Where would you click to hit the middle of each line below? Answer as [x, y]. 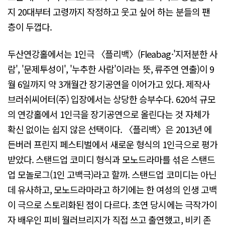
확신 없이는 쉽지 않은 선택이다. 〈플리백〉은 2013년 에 [110, 129]
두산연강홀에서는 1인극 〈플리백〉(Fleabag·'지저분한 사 [113, 53]
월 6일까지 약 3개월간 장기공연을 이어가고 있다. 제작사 [109, 84]
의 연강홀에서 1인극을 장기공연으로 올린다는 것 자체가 [108, 114]
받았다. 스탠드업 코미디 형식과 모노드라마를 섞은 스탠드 [111, 159]
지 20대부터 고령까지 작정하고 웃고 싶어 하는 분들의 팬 [109, 12]
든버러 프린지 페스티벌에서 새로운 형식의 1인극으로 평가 [113, 144]
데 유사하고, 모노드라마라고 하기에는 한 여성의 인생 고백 [112, 189]
